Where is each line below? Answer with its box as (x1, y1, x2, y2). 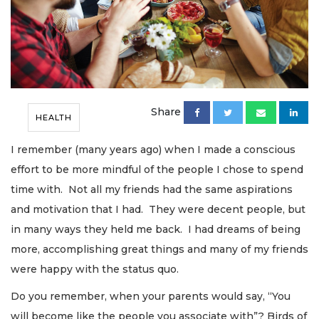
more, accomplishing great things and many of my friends (11, 242, 308, 256)
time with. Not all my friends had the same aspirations (11, 182, 293, 196)
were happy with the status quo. (11, 262, 184, 276)
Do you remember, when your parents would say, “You (11, 290, 291, 303)
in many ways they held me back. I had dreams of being (11, 222, 300, 236)
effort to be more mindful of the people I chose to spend (11, 162, 303, 176)
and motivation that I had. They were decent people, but (11, 202, 305, 216)
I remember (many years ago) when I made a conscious (11, 142, 296, 156)
